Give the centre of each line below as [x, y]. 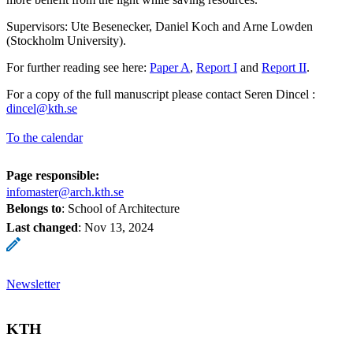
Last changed [42, 227]
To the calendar [45, 137]
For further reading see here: [78, 67]
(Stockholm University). [66, 40]
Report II [284, 67]
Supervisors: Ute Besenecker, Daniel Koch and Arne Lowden [160, 26]
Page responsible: [53, 175]
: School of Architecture [121, 208]
